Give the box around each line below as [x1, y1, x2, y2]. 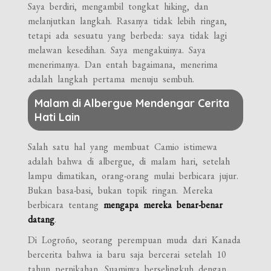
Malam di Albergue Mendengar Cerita [34, 96, 230, 110]
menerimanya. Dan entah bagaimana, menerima [28, 57, 218, 71]
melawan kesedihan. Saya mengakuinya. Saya [28, 43, 206, 56]
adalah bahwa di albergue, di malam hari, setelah [28, 154, 230, 168]
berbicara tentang [28, 198, 104, 211]
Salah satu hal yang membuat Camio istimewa [28, 140, 218, 153]
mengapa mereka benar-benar [103, 198, 223, 211]
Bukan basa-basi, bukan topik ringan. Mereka [28, 183, 214, 197]
